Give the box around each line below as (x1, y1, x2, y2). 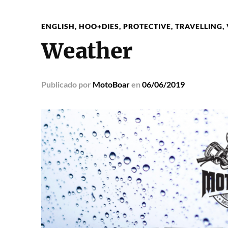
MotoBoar (92, 79, 130, 89)
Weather (41, 37, 132, 65)
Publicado (41, 79, 77, 89)
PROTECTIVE (123, 21, 171, 31)
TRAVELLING (175, 21, 222, 31)
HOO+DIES (78, 21, 119, 31)
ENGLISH (41, 21, 75, 31)
